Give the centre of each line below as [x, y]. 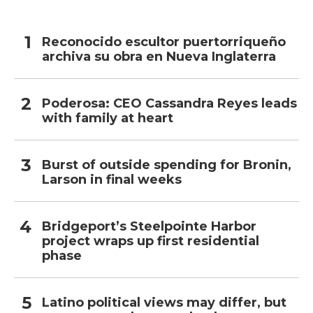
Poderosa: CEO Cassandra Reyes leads [169, 103]
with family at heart [108, 118]
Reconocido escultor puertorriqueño [164, 42]
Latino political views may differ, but [164, 302]
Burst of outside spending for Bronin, [167, 165]
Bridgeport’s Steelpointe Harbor [149, 226]
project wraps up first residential [151, 241]
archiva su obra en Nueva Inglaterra [159, 56]
